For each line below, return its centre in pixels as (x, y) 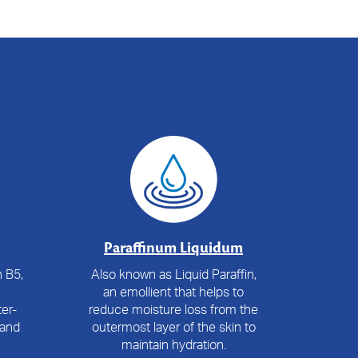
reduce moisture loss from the (173, 309)
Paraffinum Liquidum (173, 247)
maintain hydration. (173, 344)
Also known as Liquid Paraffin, (173, 274)
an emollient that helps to (173, 291)
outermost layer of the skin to (173, 326)
